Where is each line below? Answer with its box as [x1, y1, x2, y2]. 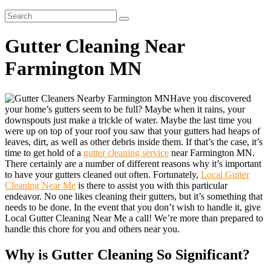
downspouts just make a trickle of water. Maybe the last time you [5, 114, 252, 125]
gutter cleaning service [83, 147, 169, 158]
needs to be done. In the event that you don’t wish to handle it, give [5, 201, 261, 212]
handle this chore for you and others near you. [5, 223, 180, 234]
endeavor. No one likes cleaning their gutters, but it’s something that [5, 191, 263, 201]
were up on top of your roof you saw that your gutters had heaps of [5, 125, 260, 136]
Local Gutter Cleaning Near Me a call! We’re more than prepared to [5, 212, 263, 223]
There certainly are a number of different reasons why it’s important [5, 158, 261, 169]
